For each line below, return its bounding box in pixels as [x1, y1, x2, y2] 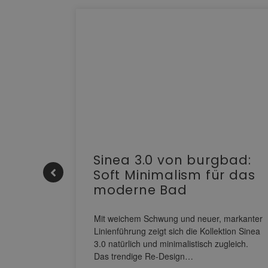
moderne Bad [93, 181, 187, 199]
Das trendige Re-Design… [94, 250, 193, 263]
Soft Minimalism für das [93, 166, 255, 184]
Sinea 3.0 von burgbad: [93, 151, 251, 169]
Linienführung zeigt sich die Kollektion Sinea [94, 225, 260, 237]
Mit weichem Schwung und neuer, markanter [94, 212, 263, 225]
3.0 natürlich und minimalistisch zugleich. [94, 237, 248, 250]
